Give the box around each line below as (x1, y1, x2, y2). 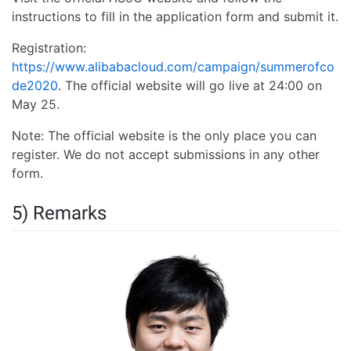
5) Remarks (12, 201, 107, 224)
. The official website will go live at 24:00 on (58, 77, 322, 93)
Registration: (12, 39, 86, 56)
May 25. (12, 96, 60, 112)
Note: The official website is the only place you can (12, 127, 317, 143)
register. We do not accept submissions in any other (12, 146, 320, 162)
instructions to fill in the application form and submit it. (12, 8, 338, 24)
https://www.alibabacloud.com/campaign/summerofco (12, 58, 335, 74)
